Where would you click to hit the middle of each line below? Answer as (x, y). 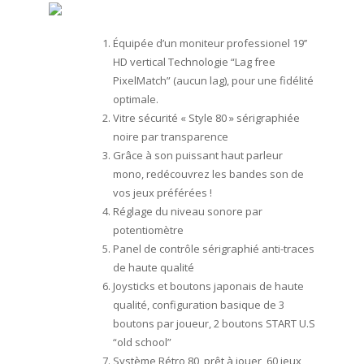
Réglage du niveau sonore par (187, 211)
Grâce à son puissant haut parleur (197, 155)
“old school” (142, 342)
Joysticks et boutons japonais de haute (208, 286)
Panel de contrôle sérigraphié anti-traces (213, 248)
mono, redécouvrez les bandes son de (208, 173)
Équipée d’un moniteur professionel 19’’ (210, 43)
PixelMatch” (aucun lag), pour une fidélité (213, 80)
